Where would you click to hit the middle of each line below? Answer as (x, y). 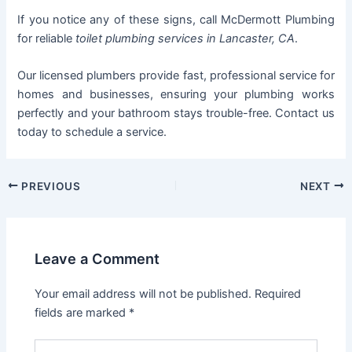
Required (278, 294)
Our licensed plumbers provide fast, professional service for (176, 76)
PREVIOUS (49, 186)
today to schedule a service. (92, 132)
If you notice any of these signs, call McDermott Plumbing (176, 20)
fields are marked (82, 313)
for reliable (47, 39)
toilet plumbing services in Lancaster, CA (185, 39)
